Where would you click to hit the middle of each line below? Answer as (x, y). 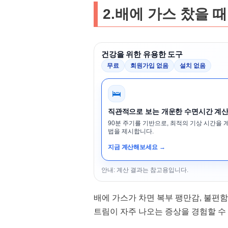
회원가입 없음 (149, 66)
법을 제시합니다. (131, 131)
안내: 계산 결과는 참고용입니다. (145, 170)
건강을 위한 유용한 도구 (142, 54)
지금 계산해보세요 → (136, 147)
